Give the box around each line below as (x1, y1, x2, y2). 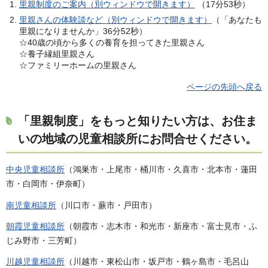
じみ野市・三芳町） (6, 235, 81, 245)
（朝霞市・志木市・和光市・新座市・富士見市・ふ (65, 221, 257, 231)
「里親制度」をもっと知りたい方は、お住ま (18, 114, 257, 128)
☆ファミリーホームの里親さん (19, 60, 136, 71)
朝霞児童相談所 (6, 221, 65, 231)
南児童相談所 (6, 200, 56, 210)
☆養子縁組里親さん (19, 49, 95, 59)
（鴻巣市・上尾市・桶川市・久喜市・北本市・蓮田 (65, 165, 257, 175)
